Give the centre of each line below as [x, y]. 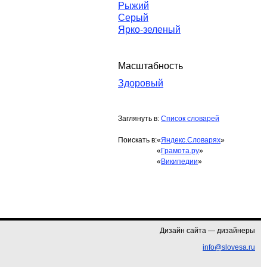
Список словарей [190, 119]
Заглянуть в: [139, 119]
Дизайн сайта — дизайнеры [207, 231]
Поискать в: [137, 140]
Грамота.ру [180, 151]
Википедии [179, 162]
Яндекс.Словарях [191, 140]
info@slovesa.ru [229, 247]
